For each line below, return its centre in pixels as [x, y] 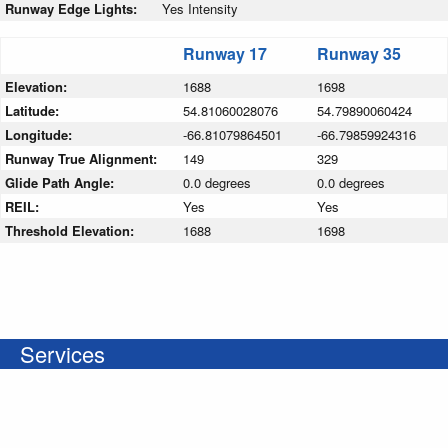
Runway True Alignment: [83, 159]
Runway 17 [225, 54]
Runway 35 [359, 54]
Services [62, 354]
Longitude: [40, 135]
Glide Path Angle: [61, 183]
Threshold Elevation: [71, 231]
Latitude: [34, 111]
